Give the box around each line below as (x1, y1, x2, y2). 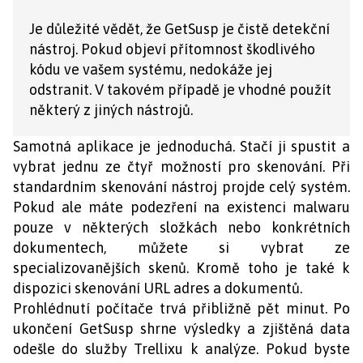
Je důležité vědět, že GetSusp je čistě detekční (29, 20, 330, 38)
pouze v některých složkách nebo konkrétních (13, 219, 350, 237)
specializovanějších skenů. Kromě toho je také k (13, 259, 350, 277)
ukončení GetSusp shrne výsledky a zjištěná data (13, 320, 350, 338)
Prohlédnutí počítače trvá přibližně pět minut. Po (13, 300, 350, 318)
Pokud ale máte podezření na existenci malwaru (13, 199, 350, 216)
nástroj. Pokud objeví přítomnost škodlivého (29, 41, 315, 58)
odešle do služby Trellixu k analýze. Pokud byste (13, 340, 350, 358)
